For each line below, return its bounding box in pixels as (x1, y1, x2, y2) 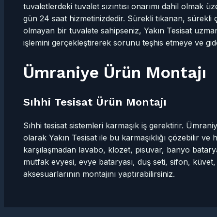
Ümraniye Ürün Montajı (23, 62, 206, 82)
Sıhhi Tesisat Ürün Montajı (23, 96, 167, 108)
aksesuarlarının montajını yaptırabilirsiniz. (23, 169, 175, 179)
